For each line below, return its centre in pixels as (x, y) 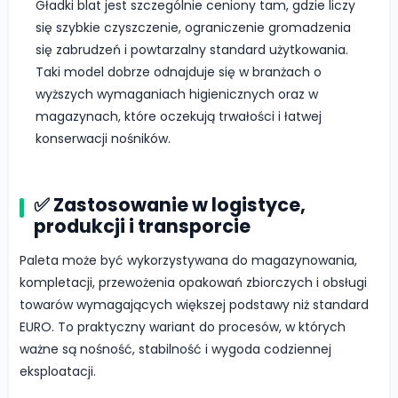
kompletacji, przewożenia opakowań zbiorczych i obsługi (193, 283)
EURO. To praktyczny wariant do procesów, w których (183, 327)
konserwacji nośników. (103, 139)
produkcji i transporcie (142, 227)
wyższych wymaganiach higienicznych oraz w (177, 95)
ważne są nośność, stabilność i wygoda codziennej (175, 350)
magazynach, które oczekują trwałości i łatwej (179, 117)
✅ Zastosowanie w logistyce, (170, 205)
